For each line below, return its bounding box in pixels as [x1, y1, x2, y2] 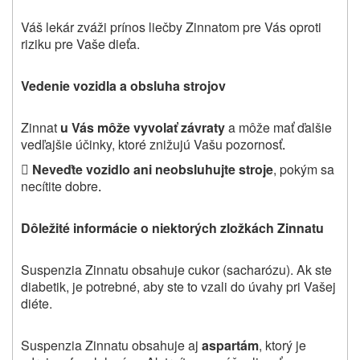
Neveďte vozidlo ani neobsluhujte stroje [32, 159, 273, 178]
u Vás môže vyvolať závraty [60, 117, 225, 137]
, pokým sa [273, 159, 334, 178]
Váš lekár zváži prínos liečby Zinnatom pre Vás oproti [21, 17, 321, 36]
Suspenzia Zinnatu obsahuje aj [21, 335, 202, 354]
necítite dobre [21, 176, 98, 195]
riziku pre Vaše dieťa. [21, 34, 140, 53]
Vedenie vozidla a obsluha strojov [21, 76, 226, 95]
